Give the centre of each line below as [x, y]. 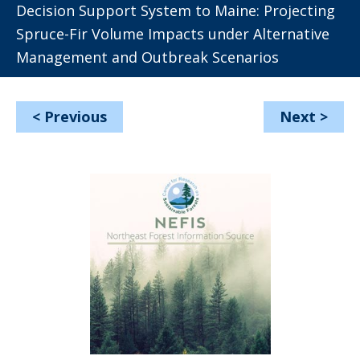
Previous [76, 117]
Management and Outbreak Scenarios [147, 57]
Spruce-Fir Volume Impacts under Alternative [173, 34]
